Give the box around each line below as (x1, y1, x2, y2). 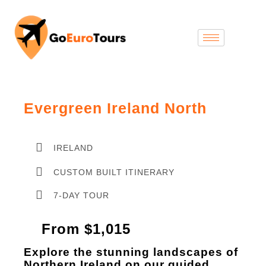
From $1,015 (42, 221, 131, 237)
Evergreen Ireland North (24, 100, 207, 117)
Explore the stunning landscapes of (24, 246, 238, 259)
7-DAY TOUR (53, 190, 109, 200)
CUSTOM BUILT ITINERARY (53, 167, 175, 177)
